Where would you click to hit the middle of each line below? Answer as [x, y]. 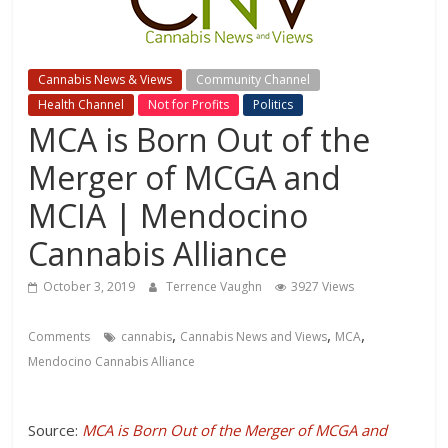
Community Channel [253, 79]
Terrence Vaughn [216, 286]
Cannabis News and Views [254, 336]
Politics [273, 104]
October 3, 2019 [89, 286]
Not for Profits [189, 104]
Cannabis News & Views [105, 79]
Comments [59, 336]
